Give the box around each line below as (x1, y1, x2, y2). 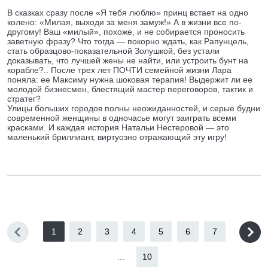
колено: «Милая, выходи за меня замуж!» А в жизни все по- (7, 17, 242, 27)
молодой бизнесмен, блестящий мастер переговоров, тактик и (7, 84, 253, 94)
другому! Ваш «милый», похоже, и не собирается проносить (7, 27, 245, 36)
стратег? (7, 94, 41, 103)
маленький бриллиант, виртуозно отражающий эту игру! (7, 132, 227, 142)
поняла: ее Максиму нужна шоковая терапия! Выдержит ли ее (7, 75, 252, 84)
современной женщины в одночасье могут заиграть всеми (7, 113, 236, 123)
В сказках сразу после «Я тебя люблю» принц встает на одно (7, 8, 248, 17)
